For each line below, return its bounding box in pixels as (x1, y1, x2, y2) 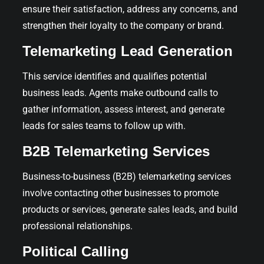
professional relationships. (22, 220, 133, 232)
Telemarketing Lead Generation (22, 42, 233, 59)
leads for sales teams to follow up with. (22, 120, 186, 131)
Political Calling (22, 243, 129, 259)
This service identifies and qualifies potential (22, 70, 207, 82)
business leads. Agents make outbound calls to (22, 87, 218, 98)
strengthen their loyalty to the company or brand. (22, 19, 224, 31)
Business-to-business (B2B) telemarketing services (22, 170, 231, 182)
